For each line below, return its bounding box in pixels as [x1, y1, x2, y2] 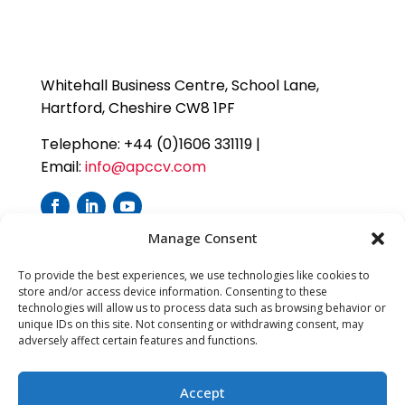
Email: [40, 155, 85, 177]
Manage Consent [147, 229, 258, 247]
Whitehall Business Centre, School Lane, [40, 74, 319, 96]
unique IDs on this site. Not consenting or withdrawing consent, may [18, 316, 363, 332]
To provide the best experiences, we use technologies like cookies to [18, 268, 370, 283]
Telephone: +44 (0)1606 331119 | [40, 133, 260, 155]
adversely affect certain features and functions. [18, 333, 258, 348]
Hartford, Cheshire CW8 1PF [40, 97, 235, 118]
